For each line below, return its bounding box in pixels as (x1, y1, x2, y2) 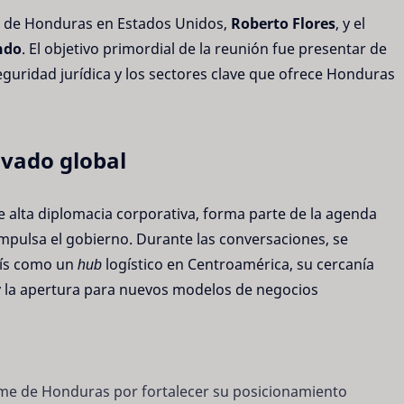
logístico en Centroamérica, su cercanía (102, 254, 374, 275)
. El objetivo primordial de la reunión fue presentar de (22, 38, 387, 59)
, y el (335, 13, 365, 33)
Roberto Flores (231, 13, 335, 33)
